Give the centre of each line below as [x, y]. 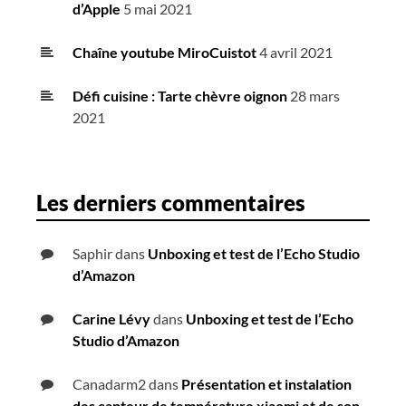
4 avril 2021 [296, 53]
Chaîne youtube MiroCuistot [164, 53]
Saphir [92, 254]
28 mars [315, 96]
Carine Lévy [111, 319]
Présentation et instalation [266, 384]
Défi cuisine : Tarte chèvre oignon [180, 96]
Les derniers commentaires [171, 203]
